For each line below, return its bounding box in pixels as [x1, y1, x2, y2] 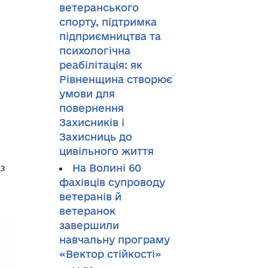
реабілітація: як [59, 59, 142, 71]
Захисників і [59, 117, 124, 128]
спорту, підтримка [59, 16, 157, 28]
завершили [59, 220, 119, 231]
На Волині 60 [72, 162, 141, 173]
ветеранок [59, 205, 115, 217]
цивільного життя [59, 145, 154, 157]
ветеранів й [59, 191, 121, 202]
